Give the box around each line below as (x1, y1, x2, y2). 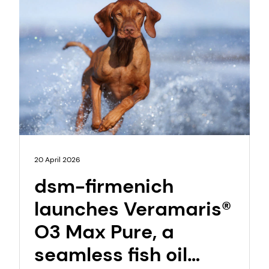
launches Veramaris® (34, 196, 231, 222)
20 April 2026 (34, 154, 80, 165)
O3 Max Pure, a (34, 219, 174, 244)
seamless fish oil (34, 241, 187, 267)
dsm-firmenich (34, 173, 174, 199)
